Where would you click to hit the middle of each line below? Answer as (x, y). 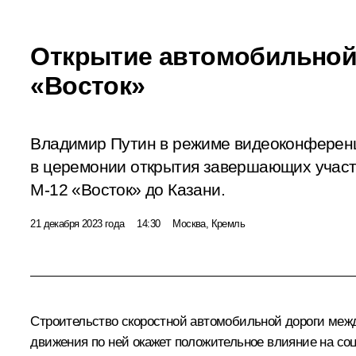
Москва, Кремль (209, 223)
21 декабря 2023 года (77, 223)
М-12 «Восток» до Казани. (128, 190)
